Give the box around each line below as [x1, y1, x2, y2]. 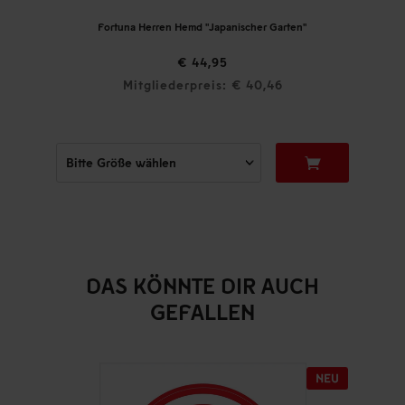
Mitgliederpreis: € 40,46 [122, 77, 283, 93]
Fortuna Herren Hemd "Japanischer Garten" [98, 20, 307, 34]
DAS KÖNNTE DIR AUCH [86, 272, 319, 299]
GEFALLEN [150, 298, 255, 325]
